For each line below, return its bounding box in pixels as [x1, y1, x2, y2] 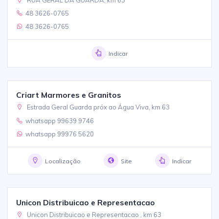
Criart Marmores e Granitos [16, 90, 122, 100]
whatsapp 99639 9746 [25, 116, 94, 125]
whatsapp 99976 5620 [25, 130, 94, 138]
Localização [44, 157, 81, 165]
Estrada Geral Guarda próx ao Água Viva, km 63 [25, 103, 170, 111]
